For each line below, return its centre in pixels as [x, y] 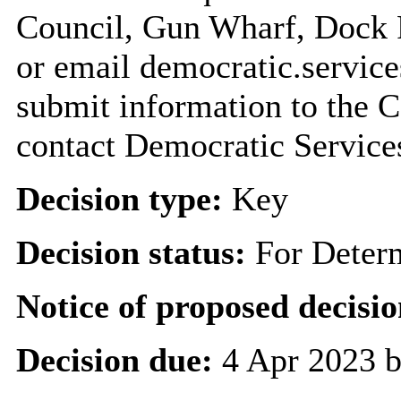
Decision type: [124, 198]
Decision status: [135, 252]
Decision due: [119, 359]
